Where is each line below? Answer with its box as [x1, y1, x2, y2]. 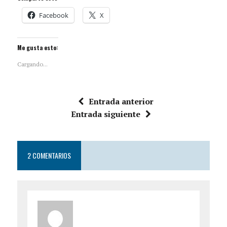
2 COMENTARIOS [27, 150, 71, 161]
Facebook [39, 11, 68, 20]
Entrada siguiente [70, 108, 140, 120]
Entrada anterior [89, 96, 154, 107]
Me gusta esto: [17, 43, 58, 52]
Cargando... [17, 60, 48, 68]
